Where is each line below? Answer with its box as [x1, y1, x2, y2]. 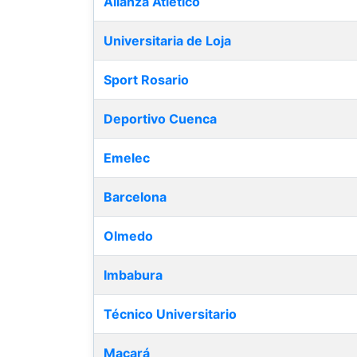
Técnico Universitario [104, 305, 237, 322]
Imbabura [104, 266, 163, 283]
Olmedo [104, 227, 153, 244]
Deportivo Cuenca [104, 110, 217, 127]
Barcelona [104, 188, 167, 205]
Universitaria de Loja [104, 32, 231, 49]
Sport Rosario [104, 71, 189, 88]
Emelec [104, 149, 150, 166]
